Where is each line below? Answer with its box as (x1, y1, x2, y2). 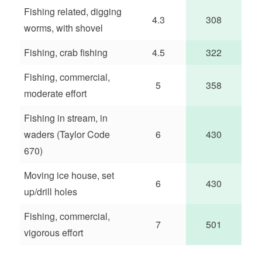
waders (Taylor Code (24, 127, 111, 141)
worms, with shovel (24, 20, 104, 35)
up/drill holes (24, 184, 78, 198)
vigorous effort (24, 225, 84, 239)
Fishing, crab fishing (24, 45, 108, 59)
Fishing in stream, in (24, 111, 108, 125)
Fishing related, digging (24, 4, 122, 18)
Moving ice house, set (24, 168, 115, 182)
